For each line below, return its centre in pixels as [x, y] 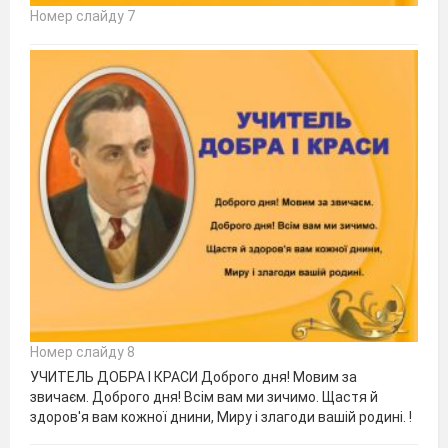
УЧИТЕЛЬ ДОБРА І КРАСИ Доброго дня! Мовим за [193, 376]
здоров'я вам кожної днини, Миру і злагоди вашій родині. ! [221, 416]
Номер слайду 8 [82, 351]
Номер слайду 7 [82, 16]
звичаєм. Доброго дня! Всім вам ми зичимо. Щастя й [204, 396]
